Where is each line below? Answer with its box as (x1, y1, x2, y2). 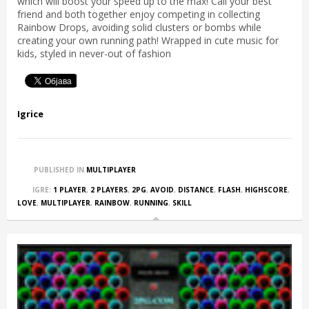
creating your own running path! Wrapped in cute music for (17, 33, 279, 47)
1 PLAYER (53, 184, 86, 195)
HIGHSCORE (245, 184, 288, 195)
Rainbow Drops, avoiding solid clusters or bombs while (17, 20, 261, 34)
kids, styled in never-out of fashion (17, 46, 171, 60)
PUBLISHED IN (34, 164, 84, 175)
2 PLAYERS (90, 184, 128, 195)
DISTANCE (178, 184, 214, 195)
